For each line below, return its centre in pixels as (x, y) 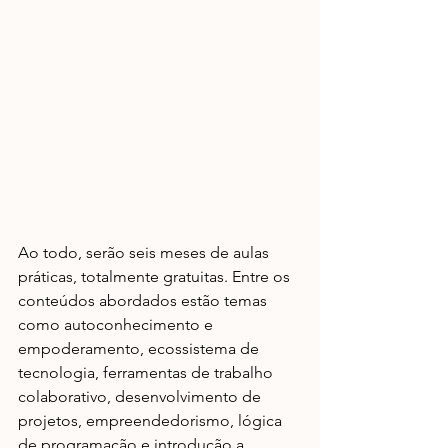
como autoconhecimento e (117, 324)
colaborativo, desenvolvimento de (141, 396)
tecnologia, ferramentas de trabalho (147, 372)
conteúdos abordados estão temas (144, 300)
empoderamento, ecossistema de (140, 348)
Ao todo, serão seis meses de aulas (145, 252)
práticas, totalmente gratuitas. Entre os (156, 276)
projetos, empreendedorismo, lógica (152, 420)
